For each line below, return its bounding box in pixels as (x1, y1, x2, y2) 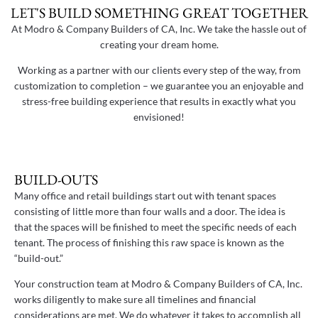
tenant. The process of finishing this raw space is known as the (14, 236, 284, 248)
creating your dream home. (99, 38, 219, 50)
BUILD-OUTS (14, 170, 98, 189)
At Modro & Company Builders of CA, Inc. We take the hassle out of (11, 23, 307, 35)
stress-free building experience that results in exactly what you (22, 95, 296, 108)
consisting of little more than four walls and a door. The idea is (14, 204, 285, 217)
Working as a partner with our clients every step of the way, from (17, 64, 301, 77)
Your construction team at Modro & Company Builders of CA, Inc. (14, 278, 302, 290)
